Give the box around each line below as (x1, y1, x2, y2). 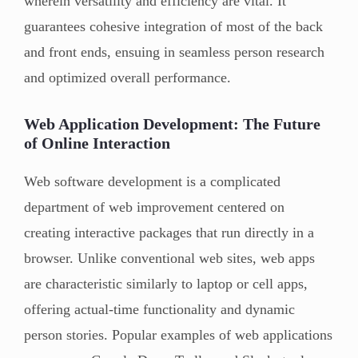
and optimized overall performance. (24, 69, 231, 86)
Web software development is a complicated (24, 173, 280, 189)
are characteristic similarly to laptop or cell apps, (24, 275, 308, 292)
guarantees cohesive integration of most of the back (24, 18, 323, 34)
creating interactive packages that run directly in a (24, 224, 314, 241)
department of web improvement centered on (24, 198, 284, 215)
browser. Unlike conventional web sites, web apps (24, 249, 315, 266)
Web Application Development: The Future (24, 114, 320, 133)
